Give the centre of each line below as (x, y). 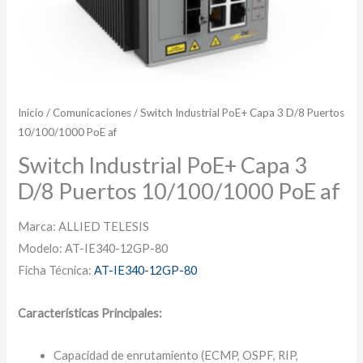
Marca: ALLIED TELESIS (84, 227)
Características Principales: (90, 313)
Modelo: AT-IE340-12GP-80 (93, 249)
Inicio (31, 113)
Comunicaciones (92, 113)
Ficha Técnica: (56, 271)
